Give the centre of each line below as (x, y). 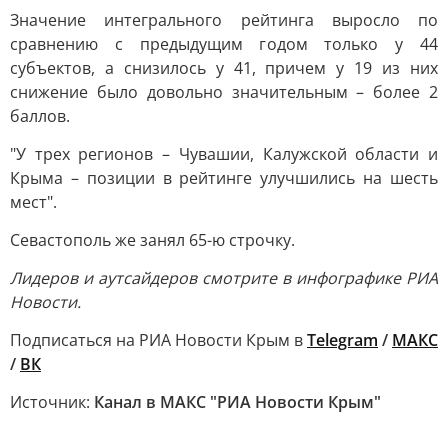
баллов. (40, 116)
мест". (33, 202)
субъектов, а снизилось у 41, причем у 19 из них (224, 68)
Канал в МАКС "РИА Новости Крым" (237, 402)
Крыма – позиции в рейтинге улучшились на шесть (224, 178)
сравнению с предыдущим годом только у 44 (224, 44)
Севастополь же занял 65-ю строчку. (152, 240)
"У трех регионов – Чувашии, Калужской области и (224, 154)
